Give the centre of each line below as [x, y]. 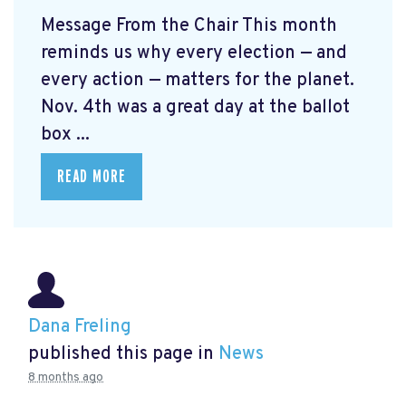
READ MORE [92, 176]
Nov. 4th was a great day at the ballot [195, 107]
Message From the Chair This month [189, 26]
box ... [65, 135]
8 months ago [66, 377]
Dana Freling [80, 327]
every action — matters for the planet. [198, 80]
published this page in [123, 354]
